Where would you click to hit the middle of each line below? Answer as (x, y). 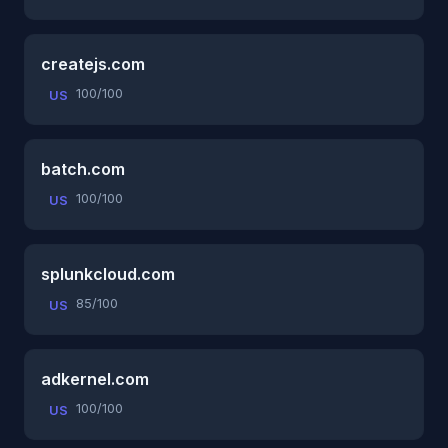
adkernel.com (95, 378)
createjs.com (93, 63)
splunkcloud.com (108, 273)
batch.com (83, 168)
